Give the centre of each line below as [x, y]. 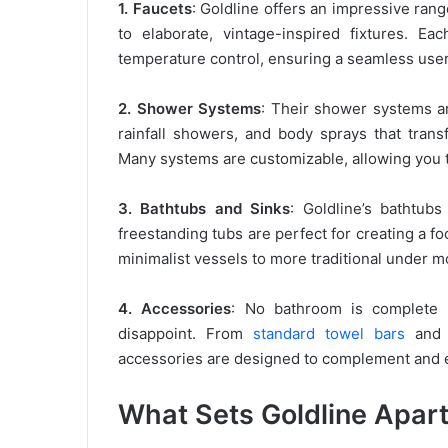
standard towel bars [328, 334]
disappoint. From [185, 334]
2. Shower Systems [190, 109]
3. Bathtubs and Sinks [204, 209]
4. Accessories [175, 309]
